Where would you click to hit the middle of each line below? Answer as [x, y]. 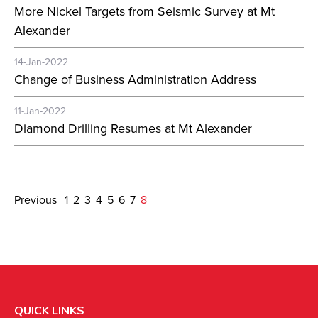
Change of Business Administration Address [135, 79]
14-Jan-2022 [41, 62]
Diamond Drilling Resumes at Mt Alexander [133, 128]
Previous [37, 199]
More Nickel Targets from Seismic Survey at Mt [144, 11]
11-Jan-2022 [40, 111]
